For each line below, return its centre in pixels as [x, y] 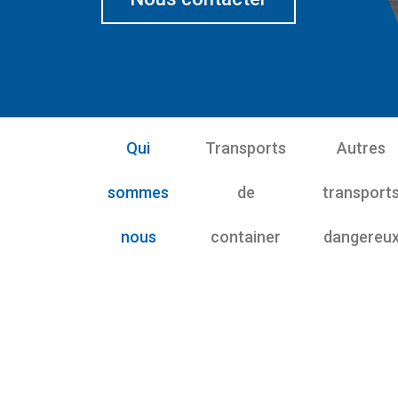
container [246, 237]
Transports [246, 148]
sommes [138, 192]
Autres [361, 148]
